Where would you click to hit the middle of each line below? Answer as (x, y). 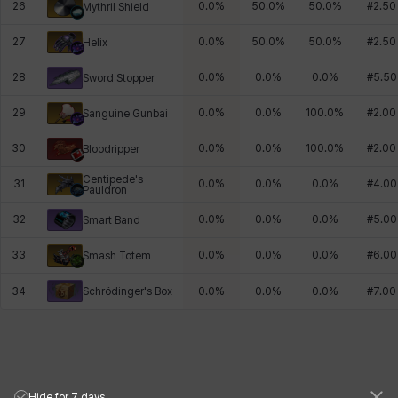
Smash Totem (117, 255)
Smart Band (111, 220)
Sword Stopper (119, 78)
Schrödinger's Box (127, 291)
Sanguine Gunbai (125, 113)
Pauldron (105, 190)
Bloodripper (111, 149)
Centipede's (113, 179)
